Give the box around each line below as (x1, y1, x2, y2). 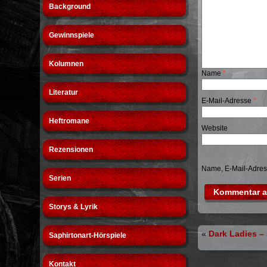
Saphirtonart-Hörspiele (49, 231, 127, 240)
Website (201, 124, 228, 132)
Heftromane (49, 117, 90, 125)
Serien (49, 174, 72, 182)
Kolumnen (49, 60, 84, 68)
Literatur (49, 88, 79, 97)
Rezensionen (49, 145, 94, 154)
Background (49, 2, 91, 11)
